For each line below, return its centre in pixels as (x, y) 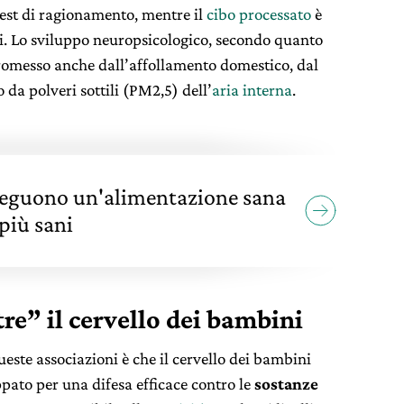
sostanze (286, 383)
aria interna (252, 89)
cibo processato (259, 14)
